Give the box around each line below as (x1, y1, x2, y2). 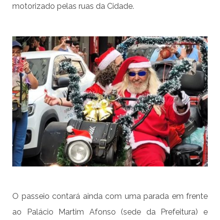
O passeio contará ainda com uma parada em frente (12, 191, 208, 201)
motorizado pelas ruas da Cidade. (12, 1, 134, 11)
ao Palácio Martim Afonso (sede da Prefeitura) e (12, 207, 208, 217)
